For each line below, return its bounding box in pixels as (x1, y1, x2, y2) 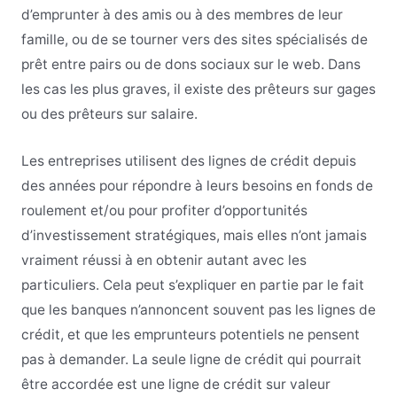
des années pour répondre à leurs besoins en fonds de (20, 176, 373, 194)
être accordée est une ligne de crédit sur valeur (20, 375, 331, 393)
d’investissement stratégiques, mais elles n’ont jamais (20, 226, 367, 244)
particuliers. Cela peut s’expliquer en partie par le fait (20, 276, 364, 293)
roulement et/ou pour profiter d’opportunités (20, 201, 307, 219)
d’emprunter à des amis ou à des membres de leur (20, 6, 343, 23)
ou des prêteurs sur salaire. (20, 105, 198, 122)
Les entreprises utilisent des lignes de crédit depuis (20, 152, 356, 169)
